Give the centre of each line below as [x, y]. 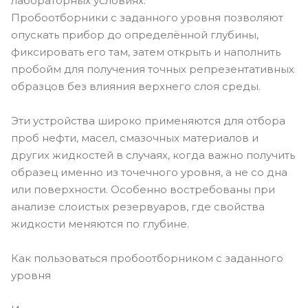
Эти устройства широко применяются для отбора [148, 121]
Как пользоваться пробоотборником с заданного [147, 258]
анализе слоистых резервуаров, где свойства [138, 207]
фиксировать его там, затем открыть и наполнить [146, 52]
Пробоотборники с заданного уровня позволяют [147, 18]
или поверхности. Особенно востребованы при [143, 190]
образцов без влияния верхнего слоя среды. [136, 87]
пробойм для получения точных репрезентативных [153, 69]
